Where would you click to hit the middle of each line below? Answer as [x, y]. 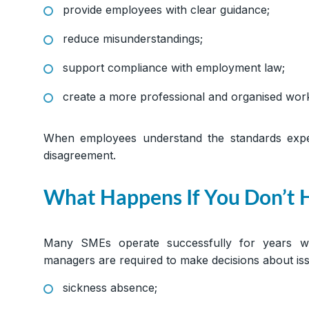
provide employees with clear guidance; [166, 10]
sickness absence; [110, 288]
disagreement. [80, 156]
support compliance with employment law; [174, 68]
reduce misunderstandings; [133, 39]
